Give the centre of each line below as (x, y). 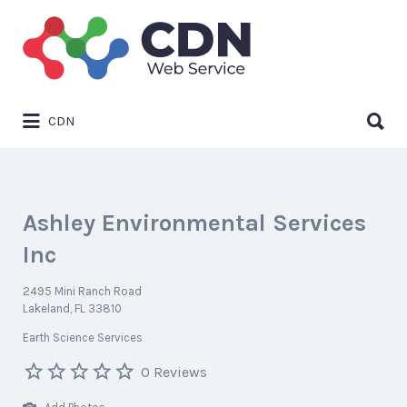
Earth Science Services (83, 338)
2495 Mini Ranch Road (82, 291)
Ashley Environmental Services (194, 223)
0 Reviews (174, 372)
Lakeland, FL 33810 (72, 308)
